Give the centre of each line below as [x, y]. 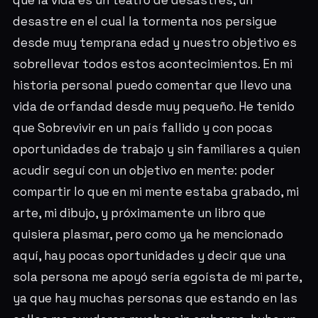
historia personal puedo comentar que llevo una [152, 86]
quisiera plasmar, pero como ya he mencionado [148, 235]
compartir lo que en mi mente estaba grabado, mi [155, 192]
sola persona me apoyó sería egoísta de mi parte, [157, 277]
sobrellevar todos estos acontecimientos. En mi [152, 64]
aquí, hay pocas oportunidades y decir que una [149, 256]
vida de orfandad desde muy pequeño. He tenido [153, 107]
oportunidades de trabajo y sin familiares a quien [156, 149]
